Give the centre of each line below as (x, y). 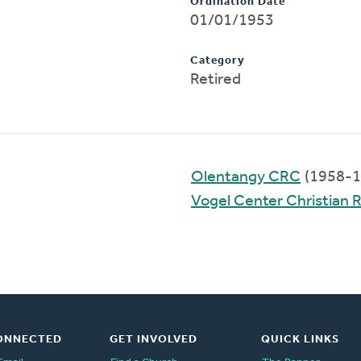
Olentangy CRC (246, 177)
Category (218, 60)
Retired (216, 79)
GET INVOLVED (153, 339)
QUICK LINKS (300, 339)
